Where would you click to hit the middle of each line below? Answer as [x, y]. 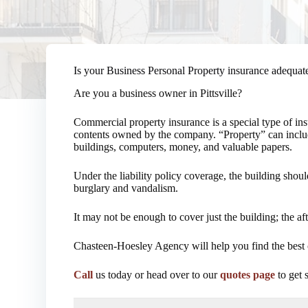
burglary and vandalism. [126, 188]
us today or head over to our [157, 274]
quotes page [248, 274]
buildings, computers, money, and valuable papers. [183, 146]
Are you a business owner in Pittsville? [158, 93]
